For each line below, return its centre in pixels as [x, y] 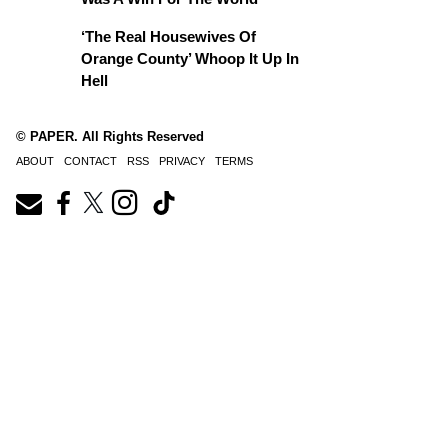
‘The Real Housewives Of [168, 36]
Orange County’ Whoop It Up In [190, 58]
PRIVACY [182, 161]
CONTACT [90, 161]
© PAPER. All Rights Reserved [110, 136]
